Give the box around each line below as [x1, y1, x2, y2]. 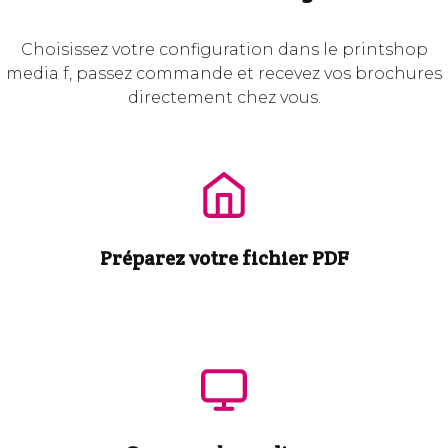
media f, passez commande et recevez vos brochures [6, 64, 442, 84]
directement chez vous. [127, 88, 321, 108]
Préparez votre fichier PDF [99, 245, 349, 272]
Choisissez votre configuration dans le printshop [20, 40, 428, 60]
